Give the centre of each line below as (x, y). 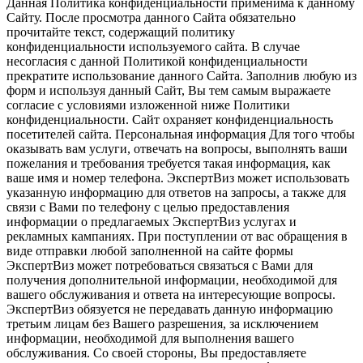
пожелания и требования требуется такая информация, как (169, 164)
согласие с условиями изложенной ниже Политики (148, 105)
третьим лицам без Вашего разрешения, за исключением (162, 324)
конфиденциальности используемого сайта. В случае (153, 47)
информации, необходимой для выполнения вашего (150, 339)
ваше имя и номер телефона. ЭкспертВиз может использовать (178, 178)
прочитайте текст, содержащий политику (121, 32)
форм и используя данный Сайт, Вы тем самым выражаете (169, 91)
